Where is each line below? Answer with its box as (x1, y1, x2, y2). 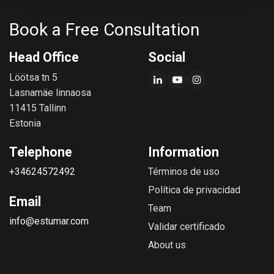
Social (148, 49, 185, 65)
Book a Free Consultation (9, 19, 199, 40)
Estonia (9, 117, 41, 129)
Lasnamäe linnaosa (9, 86, 91, 98)
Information (148, 144, 219, 160)
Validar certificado (148, 220, 225, 232)
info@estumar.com (9, 215, 89, 227)
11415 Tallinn (9, 102, 66, 114)
